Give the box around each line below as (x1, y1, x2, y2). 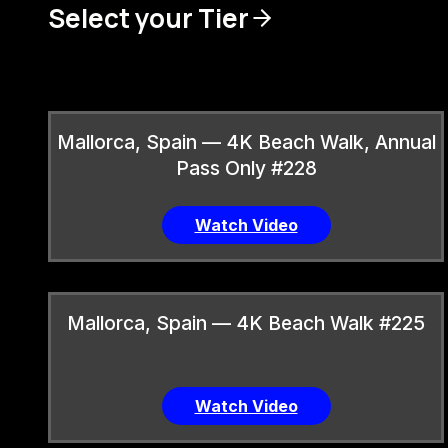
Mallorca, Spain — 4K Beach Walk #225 (67, 310, 425, 335)
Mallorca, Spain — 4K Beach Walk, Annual (56, 129, 436, 154)
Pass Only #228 (175, 155, 317, 180)
